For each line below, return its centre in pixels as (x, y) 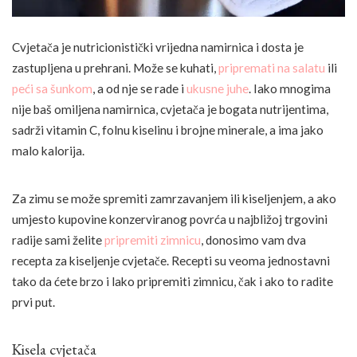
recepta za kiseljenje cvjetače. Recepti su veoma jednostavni (171, 260)
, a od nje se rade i (139, 88)
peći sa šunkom (52, 88)
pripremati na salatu (272, 67)
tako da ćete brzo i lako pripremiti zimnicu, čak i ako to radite (173, 281)
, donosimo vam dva (253, 239)
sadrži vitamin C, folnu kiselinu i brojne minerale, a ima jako (168, 129)
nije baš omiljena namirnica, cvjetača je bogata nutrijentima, (170, 109)
